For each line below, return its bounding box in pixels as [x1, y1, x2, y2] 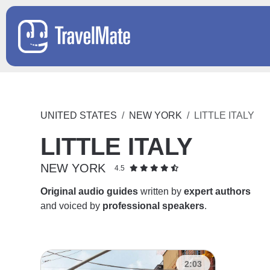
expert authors [184, 186, 251, 196]
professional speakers [102, 201, 205, 211]
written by [138, 186, 184, 196]
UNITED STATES [40, 110, 118, 121]
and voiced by [40, 201, 103, 211]
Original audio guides [40, 186, 139, 196]
